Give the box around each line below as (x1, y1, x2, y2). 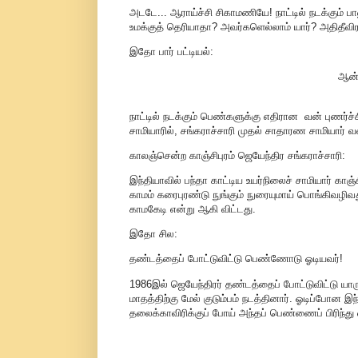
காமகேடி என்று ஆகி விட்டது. (129, 202, 256, 215)
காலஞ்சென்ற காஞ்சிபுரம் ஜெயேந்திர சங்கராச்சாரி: (129, 149, 345, 161)
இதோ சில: (129, 228, 177, 241)
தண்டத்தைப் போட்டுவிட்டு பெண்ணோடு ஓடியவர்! (129, 253, 343, 265)
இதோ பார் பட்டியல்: (129, 46, 213, 58)
